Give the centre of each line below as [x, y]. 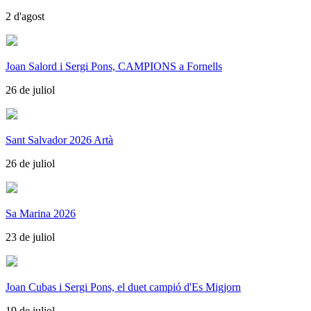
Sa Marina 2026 [41, 213]
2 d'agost [25, 16]
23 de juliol [30, 237]
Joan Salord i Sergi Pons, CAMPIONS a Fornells [114, 66]
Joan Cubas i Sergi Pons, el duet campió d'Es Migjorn [123, 287]
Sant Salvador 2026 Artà [59, 140]
